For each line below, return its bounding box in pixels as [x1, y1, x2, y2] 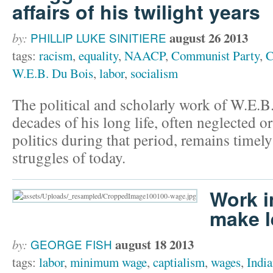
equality [79, 47, 118, 64]
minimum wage [70, 253, 147, 271]
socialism [130, 65, 178, 82]
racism [39, 47, 73, 64]
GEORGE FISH [30, 236, 112, 253]
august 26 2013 [169, 29, 248, 47]
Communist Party [171, 47, 260, 64]
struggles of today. [12, 146, 126, 168]
